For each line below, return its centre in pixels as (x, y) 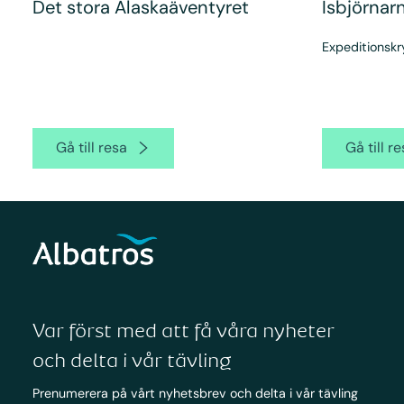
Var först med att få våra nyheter (183, 331)
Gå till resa (91, 148)
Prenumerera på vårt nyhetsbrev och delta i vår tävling (195, 394)
